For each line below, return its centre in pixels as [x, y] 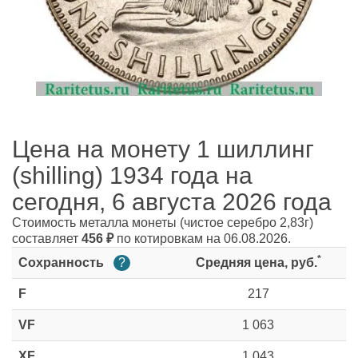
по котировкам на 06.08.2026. [202, 239]
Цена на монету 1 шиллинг [163, 149]
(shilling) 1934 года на [132, 175]
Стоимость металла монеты [96, 223]
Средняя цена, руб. [256, 263]
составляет [47, 239]
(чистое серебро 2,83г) [247, 223]
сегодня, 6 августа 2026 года [172, 202]
